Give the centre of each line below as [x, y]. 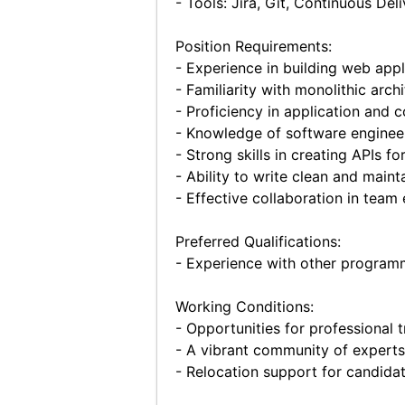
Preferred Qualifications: [258, 241]
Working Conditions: [244, 306]
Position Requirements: [253, 46]
